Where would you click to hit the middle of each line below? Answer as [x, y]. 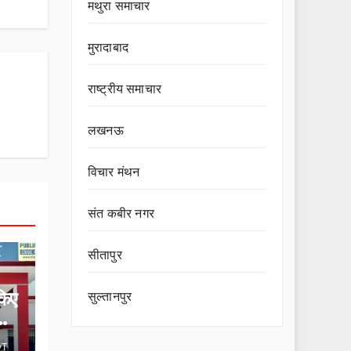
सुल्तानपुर [110, 297]
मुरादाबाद [108, 47]
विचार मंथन [114, 172]
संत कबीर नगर [121, 213]
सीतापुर [105, 255]
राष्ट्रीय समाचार [125, 89]
